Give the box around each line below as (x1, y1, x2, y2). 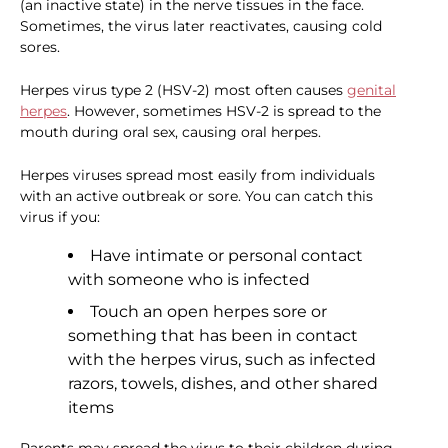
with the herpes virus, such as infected (68, 350, 376, 370)
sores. (20, 38, 60, 57)
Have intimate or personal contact (90, 246, 363, 266)
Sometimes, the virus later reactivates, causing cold (20, 17, 382, 36)
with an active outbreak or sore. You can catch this (20, 187, 373, 206)
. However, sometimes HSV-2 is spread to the (67, 102, 381, 121)
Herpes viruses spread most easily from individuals (20, 166, 375, 185)
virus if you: (20, 208, 100, 227)
